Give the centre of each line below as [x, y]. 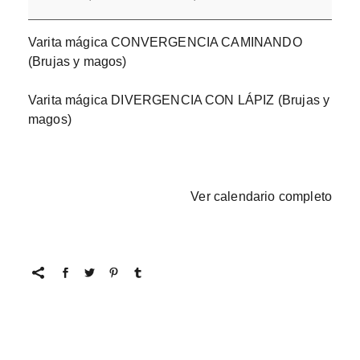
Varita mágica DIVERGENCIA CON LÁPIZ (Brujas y [179, 100]
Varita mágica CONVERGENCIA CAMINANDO [165, 42]
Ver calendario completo [261, 196]
